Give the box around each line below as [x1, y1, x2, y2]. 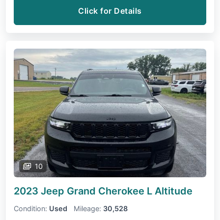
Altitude [155, 185, 192, 197]
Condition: [14, 204, 47, 213]
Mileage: [74, 204, 101, 213]
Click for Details [78, 6, 142, 16]
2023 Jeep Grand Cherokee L [14, 185, 155, 197]
